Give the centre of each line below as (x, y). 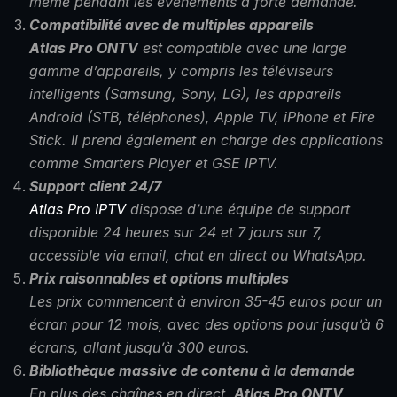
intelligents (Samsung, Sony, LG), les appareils (185, 94)
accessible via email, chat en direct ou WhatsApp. (198, 256)
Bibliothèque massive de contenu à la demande (192, 371)
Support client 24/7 (95, 187)
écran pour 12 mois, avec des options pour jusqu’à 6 (206, 325)
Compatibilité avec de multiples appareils (171, 25)
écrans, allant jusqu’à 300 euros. (140, 348)
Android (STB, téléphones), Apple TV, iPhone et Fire (202, 117)
